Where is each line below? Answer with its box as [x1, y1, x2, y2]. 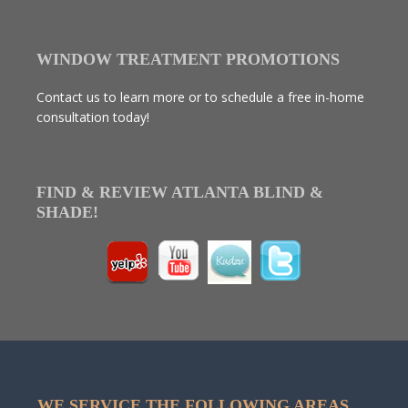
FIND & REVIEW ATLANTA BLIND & [36, 183, 323, 201]
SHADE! [36, 203, 98, 221]
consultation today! [36, 108, 149, 126]
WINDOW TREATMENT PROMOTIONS [36, 50, 340, 68]
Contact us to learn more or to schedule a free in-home [36, 88, 364, 106]
